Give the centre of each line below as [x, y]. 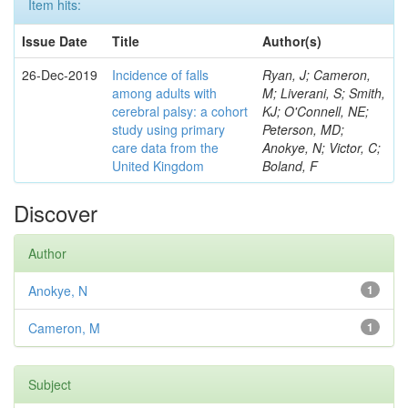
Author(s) [292, 41]
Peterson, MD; [303, 129]
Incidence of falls [160, 75]
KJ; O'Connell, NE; [316, 111]
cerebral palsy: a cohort [180, 111]
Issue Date [55, 41]
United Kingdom [158, 166]
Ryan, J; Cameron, [316, 75]
